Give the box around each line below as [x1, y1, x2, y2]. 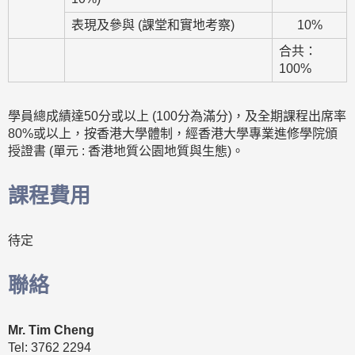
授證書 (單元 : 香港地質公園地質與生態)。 [8, 144, 244, 158]
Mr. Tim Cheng [8, 323, 94, 338]
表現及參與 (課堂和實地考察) [71, 18, 235, 32]
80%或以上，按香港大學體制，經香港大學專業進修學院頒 [8, 127, 338, 141]
